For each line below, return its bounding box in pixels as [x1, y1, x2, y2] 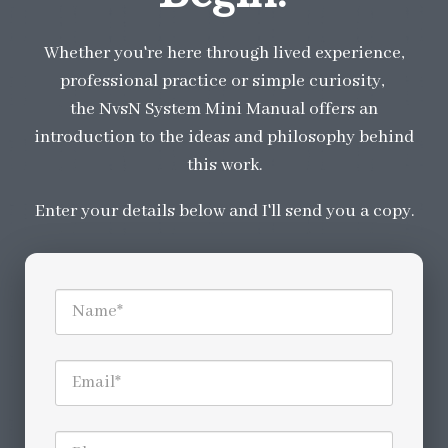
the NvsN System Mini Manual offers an [70, 97, 378, 120]
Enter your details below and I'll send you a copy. [34, 199, 414, 222]
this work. [186, 153, 262, 176]
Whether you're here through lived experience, [43, 41, 405, 64]
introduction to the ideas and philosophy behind [34, 125, 414, 148]
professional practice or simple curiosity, [59, 69, 389, 92]
